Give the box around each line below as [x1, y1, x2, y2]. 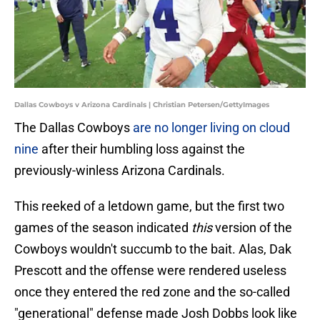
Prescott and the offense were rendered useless [14, 263, 286, 279]
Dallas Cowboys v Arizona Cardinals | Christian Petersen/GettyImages [14, 100, 269, 110]
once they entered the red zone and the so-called [14, 284, 290, 300]
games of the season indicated [14, 220, 189, 236]
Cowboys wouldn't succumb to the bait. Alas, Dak [14, 241, 291, 257]
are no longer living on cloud [133, 120, 290, 136]
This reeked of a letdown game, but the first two [14, 199, 284, 214]
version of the [212, 220, 292, 236]
